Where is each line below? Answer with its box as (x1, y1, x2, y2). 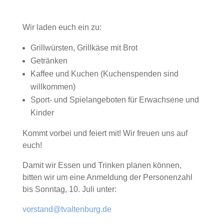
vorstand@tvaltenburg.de (22, 205, 111, 213)
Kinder (30, 108, 54, 117)
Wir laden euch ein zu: (22, 23, 101, 31)
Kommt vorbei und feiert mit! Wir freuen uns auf (22, 129, 187, 137)
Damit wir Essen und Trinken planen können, (22, 161, 181, 169)
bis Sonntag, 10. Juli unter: (22, 185, 116, 193)
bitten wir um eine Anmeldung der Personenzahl (22, 173, 192, 181)
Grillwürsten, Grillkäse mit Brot (30, 43, 137, 52)
